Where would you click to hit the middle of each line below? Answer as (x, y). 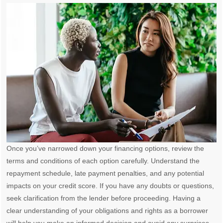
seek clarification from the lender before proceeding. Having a (104, 198)
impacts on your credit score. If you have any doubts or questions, (111, 186)
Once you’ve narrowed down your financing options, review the (106, 149)
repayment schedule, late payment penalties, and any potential (106, 173)
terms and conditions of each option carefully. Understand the (103, 161)
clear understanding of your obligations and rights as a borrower (108, 211)
